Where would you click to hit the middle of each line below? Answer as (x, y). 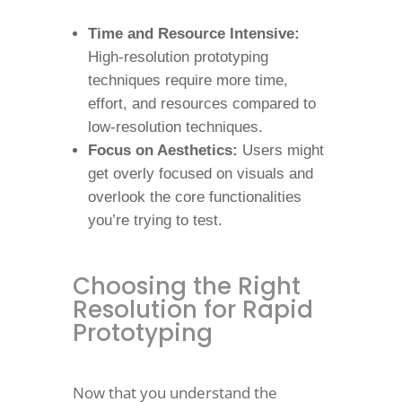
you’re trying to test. (155, 220)
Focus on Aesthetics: (162, 150)
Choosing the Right (186, 286)
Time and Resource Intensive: (193, 34)
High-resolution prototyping (178, 57)
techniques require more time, (188, 80)
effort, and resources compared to (201, 104)
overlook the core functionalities (194, 197)
